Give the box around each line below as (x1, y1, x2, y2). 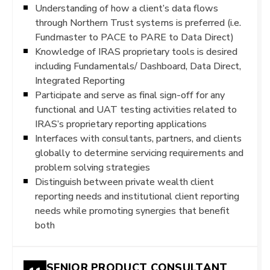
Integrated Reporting (35, 75, 125, 86)
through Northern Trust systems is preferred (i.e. (35, 17, 241, 28)
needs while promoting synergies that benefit (35, 205, 230, 216)
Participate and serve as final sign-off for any (35, 89, 225, 101)
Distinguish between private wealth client (35, 176, 214, 187)
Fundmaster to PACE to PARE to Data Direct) (35, 31, 234, 43)
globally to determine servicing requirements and (35, 147, 243, 159)
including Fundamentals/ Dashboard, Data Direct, (35, 60, 241, 72)
